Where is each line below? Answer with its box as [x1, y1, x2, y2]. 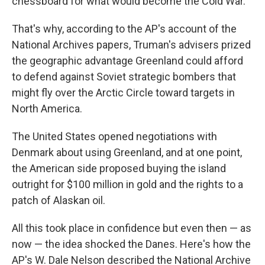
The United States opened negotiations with [12, 130, 217, 143]
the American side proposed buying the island [12, 162, 226, 174]
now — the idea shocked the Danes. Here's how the [12, 238, 251, 250]
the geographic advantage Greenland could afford [12, 54, 243, 67]
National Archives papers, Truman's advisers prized [12, 38, 251, 51]
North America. [12, 102, 82, 115]
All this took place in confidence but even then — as [12, 222, 251, 234]
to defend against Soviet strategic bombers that [12, 70, 236, 83]
